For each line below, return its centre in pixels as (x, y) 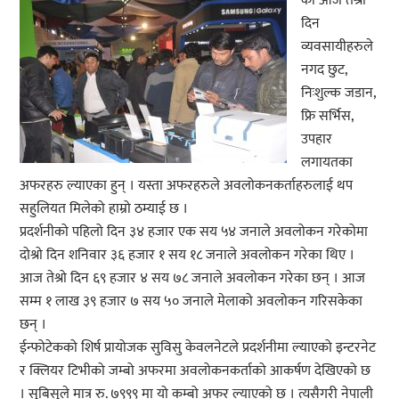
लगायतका (327, 162)
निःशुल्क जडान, (338, 93)
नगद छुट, (324, 69)
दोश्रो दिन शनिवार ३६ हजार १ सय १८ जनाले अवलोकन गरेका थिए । (187, 255)
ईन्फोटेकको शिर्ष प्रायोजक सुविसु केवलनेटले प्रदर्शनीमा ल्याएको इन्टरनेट (198, 347)
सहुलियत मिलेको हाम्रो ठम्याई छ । (104, 208)
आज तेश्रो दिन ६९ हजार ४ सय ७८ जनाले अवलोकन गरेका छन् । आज (193, 278)
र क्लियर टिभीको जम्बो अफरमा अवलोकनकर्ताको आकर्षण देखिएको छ (195, 370)
